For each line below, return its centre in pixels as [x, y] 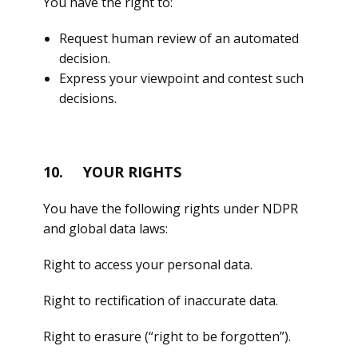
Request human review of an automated [179, 38]
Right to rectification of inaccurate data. [161, 300]
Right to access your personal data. [148, 265]
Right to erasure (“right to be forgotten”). [167, 336]
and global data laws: [105, 229]
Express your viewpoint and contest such [181, 78]
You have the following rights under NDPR [171, 209]
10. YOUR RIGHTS [112, 172]
